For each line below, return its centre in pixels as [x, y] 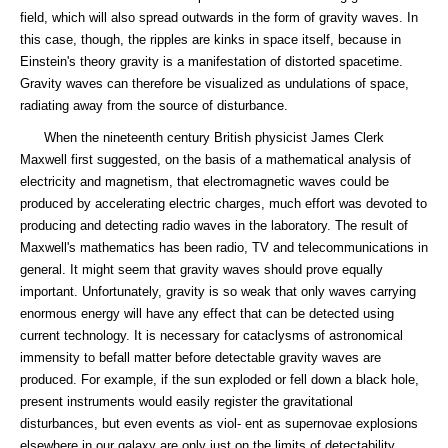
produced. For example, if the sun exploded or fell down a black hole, [219, 379]
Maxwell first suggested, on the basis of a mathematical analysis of [215, 159]
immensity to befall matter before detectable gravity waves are [200, 357]
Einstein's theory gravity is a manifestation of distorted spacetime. [211, 61]
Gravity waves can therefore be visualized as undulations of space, [214, 83]
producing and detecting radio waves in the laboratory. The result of [214, 225]
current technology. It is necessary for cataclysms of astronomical [211, 335]
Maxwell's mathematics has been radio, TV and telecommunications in [224, 247]
